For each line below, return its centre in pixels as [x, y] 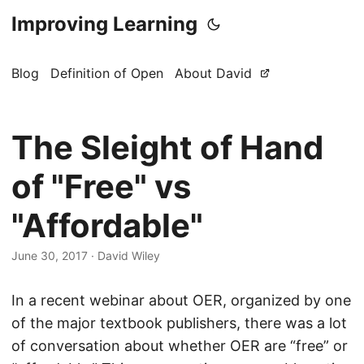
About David [213, 73]
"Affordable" [107, 225]
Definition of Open [107, 73]
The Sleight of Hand [167, 147]
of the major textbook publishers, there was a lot [179, 323]
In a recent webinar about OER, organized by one [181, 300]
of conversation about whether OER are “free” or [180, 346]
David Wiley [129, 256]
